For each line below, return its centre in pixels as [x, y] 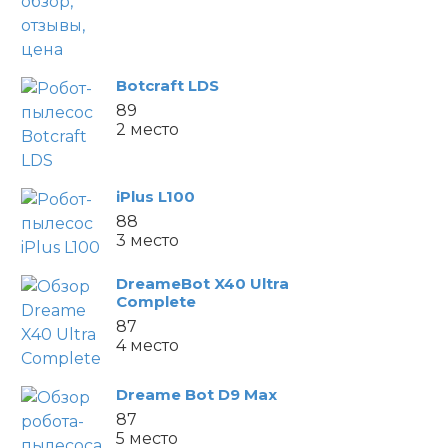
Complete [156, 301]
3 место [147, 240]
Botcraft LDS [167, 85]
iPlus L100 [155, 196]
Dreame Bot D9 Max [196, 394]
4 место [147, 345]
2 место [147, 129]
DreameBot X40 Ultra [202, 283]
